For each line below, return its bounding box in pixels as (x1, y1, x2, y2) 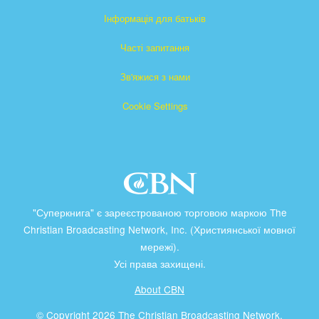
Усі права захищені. (113, 256, 206, 271)
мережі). (140, 239, 179, 253)
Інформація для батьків (104, 11, 206, 25)
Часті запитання (120, 41, 189, 54)
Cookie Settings (122, 99, 188, 113)
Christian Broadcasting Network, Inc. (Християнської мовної (23, 222, 296, 236)
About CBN (135, 282, 184, 296)
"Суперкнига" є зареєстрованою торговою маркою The (32, 205, 287, 219)
